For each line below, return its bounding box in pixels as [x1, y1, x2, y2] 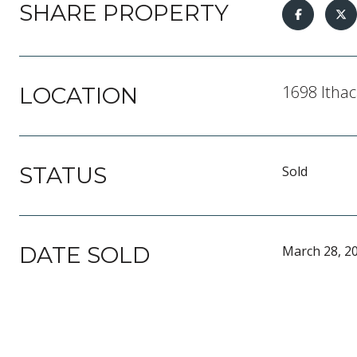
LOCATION [19, 82, 138, 109]
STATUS [19, 162, 107, 189]
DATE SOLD [19, 241, 150, 269]
